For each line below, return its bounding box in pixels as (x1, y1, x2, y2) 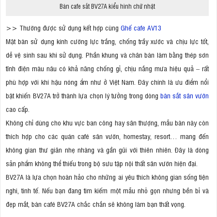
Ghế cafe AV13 (121, 23, 161, 32)
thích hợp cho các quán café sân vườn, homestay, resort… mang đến (6, 131, 209, 141)
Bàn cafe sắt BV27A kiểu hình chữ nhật (60, 2, 155, 11)
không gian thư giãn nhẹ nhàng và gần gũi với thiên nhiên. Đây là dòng (6, 145, 209, 155)
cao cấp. (6, 104, 30, 114)
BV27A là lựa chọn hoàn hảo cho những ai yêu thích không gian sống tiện (6, 172, 209, 182)
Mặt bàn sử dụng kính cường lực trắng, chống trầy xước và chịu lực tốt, (6, 36, 209, 46)
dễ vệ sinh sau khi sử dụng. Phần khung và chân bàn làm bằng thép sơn (6, 50, 209, 60)
